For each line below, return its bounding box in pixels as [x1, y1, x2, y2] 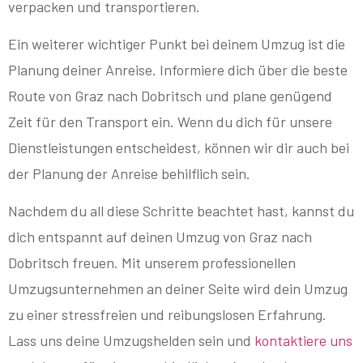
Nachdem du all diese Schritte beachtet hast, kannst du [8, 202, 354, 220]
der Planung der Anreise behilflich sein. [8, 164, 250, 182]
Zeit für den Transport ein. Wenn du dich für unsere [8, 112, 332, 130]
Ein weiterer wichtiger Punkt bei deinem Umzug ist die [8, 34, 345, 53]
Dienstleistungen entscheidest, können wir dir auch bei [8, 138, 349, 156]
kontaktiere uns [254, 331, 352, 350]
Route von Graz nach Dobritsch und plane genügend [8, 86, 332, 105]
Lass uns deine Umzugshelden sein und [8, 331, 254, 350]
